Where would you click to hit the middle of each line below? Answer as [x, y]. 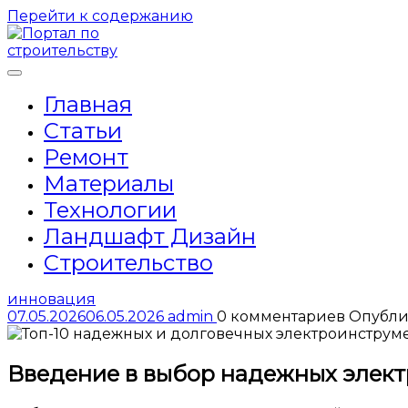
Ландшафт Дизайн [150, 236]
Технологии [110, 210]
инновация [51, 299]
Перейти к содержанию [100, 16]
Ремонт [86, 157]
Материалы [109, 184]
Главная [88, 104]
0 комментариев [283, 316]
